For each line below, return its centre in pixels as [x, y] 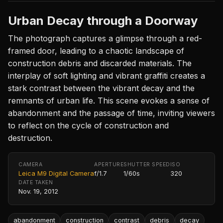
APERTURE [109, 165]
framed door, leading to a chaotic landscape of [96, 51]
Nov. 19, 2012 [38, 192]
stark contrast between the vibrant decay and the [101, 88]
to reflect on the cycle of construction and [88, 126]
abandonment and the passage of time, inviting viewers [111, 113]
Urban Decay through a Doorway [103, 21]
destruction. [30, 138]
